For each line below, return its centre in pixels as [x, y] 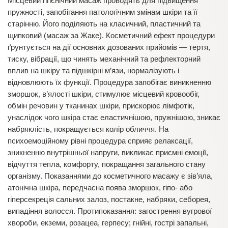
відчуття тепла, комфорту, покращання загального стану [107, 164]
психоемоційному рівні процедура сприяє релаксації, [100, 141]
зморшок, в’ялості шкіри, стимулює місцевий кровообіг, [104, 94]
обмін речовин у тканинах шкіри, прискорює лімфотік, [101, 106]
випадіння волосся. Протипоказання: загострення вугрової [110, 211]
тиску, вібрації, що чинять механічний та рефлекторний [104, 59]
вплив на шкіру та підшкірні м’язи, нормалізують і [93, 70]
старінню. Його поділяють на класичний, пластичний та [104, 24]
